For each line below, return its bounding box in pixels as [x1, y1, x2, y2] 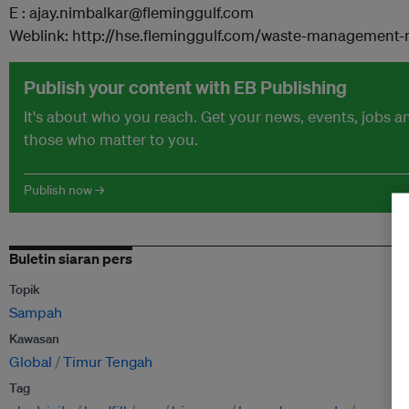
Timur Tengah [63, 352, 152, 371]
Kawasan [9, 330, 59, 347]
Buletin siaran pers [9, 249, 132, 267]
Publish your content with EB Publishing [24, 76, 347, 99]
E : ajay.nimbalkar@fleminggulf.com [9, 3, 254, 22]
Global [9, 352, 52, 371]
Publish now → [24, 182, 104, 198]
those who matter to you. [24, 130, 198, 149]
